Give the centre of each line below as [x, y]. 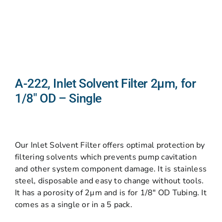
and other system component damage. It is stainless [111, 169]
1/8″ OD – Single [58, 98]
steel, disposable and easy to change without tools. [110, 181]
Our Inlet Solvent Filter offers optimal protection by [110, 145]
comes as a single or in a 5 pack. [74, 205]
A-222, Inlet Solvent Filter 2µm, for [106, 83]
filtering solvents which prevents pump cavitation [106, 157]
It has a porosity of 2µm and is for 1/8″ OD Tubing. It [111, 193]
